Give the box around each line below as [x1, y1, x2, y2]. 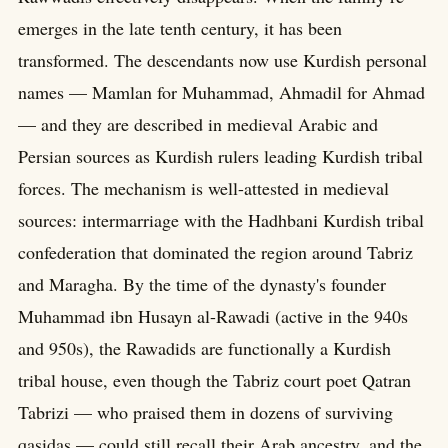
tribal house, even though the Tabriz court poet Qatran [18, 367, 411, 392]
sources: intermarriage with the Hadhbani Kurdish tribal [18, 207, 424, 232]
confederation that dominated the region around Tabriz [18, 239, 413, 264]
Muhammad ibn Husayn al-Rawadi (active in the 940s [18, 303, 408, 328]
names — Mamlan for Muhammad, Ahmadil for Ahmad [18, 79, 425, 104]
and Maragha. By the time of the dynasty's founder [18, 271, 386, 296]
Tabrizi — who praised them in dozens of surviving [18, 399, 393, 424]
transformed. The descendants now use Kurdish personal [18, 47, 427, 72]
